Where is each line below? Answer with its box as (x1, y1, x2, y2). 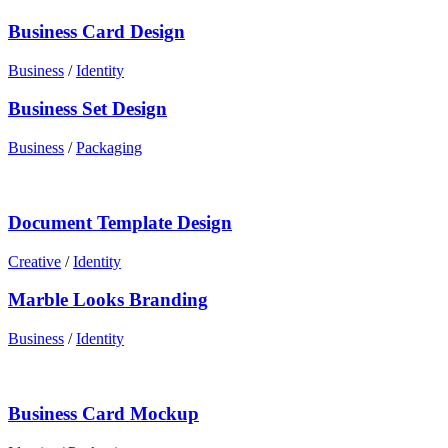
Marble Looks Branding (8, 289, 208, 311)
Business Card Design (8, 21, 185, 43)
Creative (8, 252, 61, 270)
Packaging (76, 139, 142, 157)
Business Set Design (8, 98, 167, 120)
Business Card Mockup (8, 402, 199, 424)
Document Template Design (8, 211, 232, 233)
